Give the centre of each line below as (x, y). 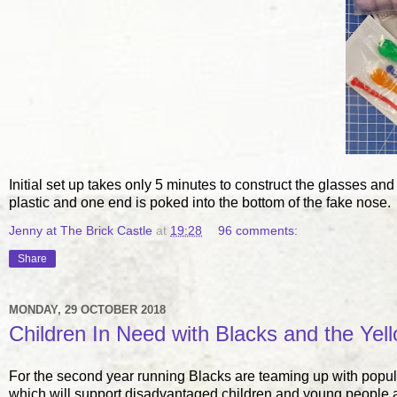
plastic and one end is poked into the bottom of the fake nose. (200, 202)
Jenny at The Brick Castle (81, 230)
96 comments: (258, 230)
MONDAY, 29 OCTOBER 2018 (87, 309)
